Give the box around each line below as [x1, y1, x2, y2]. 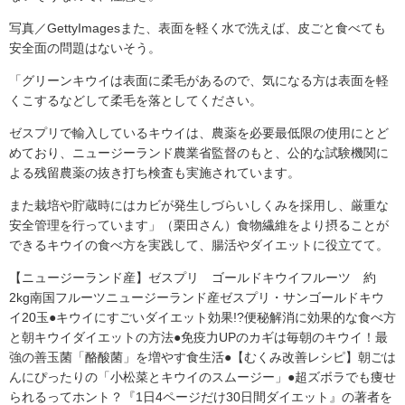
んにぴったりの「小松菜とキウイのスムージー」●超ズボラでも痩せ [9, 370, 396, 385]
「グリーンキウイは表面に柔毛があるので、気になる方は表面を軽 [9, 73, 389, 89]
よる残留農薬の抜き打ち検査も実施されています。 [9, 165, 300, 181]
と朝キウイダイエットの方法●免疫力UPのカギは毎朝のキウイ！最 [9, 330, 388, 345]
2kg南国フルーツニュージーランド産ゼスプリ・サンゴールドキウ [9, 290, 384, 306]
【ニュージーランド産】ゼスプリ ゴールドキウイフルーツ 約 [9, 270, 376, 286]
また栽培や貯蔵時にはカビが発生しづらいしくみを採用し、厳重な [9, 198, 389, 213]
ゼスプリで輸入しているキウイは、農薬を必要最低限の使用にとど [9, 126, 389, 141]
